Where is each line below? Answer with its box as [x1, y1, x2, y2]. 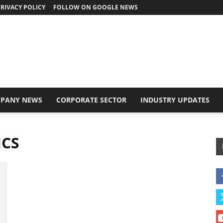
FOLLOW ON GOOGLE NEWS [53, 3, 138, 11]
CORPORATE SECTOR [56, 95, 126, 105]
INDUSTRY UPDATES [140, 95, 210, 105]
